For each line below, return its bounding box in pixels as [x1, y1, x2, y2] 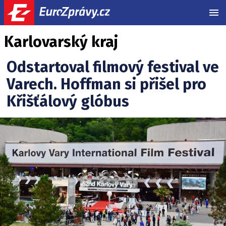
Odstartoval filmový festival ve [7, 58, 219, 76]
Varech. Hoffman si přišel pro [7, 75, 206, 93]
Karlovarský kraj [4, 33, 118, 51]
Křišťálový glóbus [7, 92, 129, 110]
